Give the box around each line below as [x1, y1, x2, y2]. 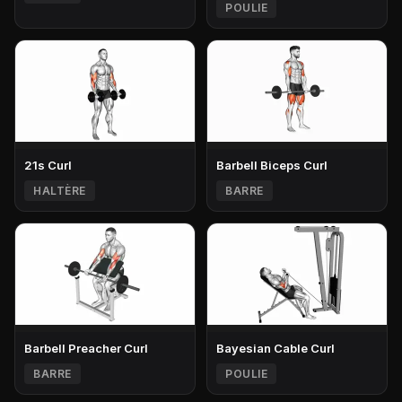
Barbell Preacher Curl [24, 340, 148, 355]
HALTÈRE [33, 183, 86, 197]
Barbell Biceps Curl [216, 157, 328, 172]
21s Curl [24, 157, 72, 172]
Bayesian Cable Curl [216, 340, 335, 355]
